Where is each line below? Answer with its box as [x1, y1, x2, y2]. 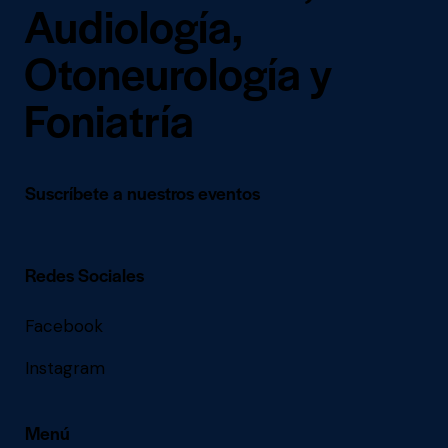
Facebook [25, 314, 103, 337]
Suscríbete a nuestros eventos [25, 179, 260, 205]
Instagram [25, 356, 105, 379]
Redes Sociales [25, 261, 144, 287]
